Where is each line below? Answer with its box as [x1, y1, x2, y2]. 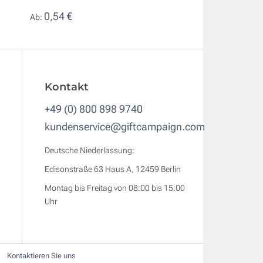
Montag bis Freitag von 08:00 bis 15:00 [44, 183, 185, 193]
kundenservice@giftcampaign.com [44, 120, 205, 133]
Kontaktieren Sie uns [7, 251, 75, 261]
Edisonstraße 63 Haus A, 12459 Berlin [44, 164, 181, 174]
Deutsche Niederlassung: [44, 146, 134, 156]
